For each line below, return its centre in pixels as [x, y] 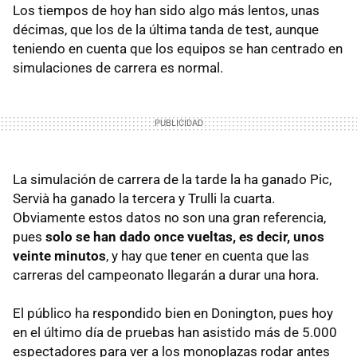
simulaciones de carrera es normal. [118, 68]
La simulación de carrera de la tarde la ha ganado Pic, [172, 180]
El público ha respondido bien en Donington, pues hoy [173, 314]
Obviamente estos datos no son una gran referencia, [169, 218]
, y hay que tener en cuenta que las [208, 256]
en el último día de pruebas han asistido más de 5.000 [175, 333]
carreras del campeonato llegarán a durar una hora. [166, 275]
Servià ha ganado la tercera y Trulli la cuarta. [144, 199]
